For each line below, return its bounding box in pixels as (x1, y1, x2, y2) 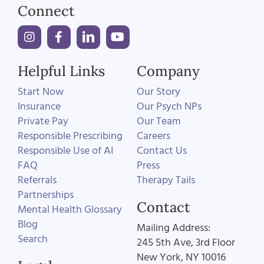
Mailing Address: (136, 220, 210, 236)
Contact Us (136, 143, 187, 159)
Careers (136, 128, 170, 144)
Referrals (17, 173, 57, 188)
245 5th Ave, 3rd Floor (136, 235, 235, 250)
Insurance (17, 99, 61, 114)
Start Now (17, 84, 64, 100)
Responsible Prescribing (17, 128, 123, 144)
